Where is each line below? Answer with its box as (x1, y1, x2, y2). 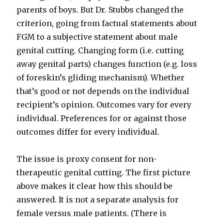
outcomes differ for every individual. (16, 127, 160, 137)
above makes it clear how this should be (16, 181, 173, 191)
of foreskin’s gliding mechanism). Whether (16, 73, 185, 83)
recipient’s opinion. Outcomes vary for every (16, 100, 192, 110)
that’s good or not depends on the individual (16, 86, 190, 96)
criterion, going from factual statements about (16, 18, 198, 29)
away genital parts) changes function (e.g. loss (16, 59, 198, 69)
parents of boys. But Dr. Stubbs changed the (16, 5, 184, 15)
